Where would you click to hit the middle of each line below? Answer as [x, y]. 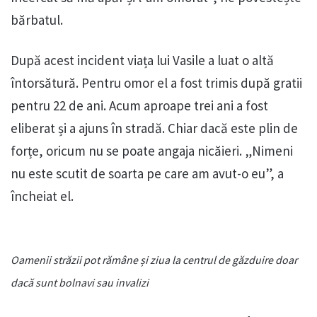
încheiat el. [42, 196]
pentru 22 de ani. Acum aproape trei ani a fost [139, 106]
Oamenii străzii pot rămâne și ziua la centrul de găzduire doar [154, 260]
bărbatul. [37, 20]
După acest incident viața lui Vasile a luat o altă [142, 60]
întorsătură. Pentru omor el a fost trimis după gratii [156, 83]
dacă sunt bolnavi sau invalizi [80, 283]
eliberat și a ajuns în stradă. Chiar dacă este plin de [154, 128]
